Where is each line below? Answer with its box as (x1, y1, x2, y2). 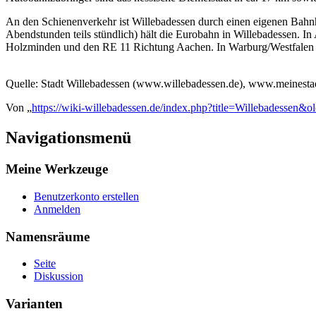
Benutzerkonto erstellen (34, 190, 139, 202)
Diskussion (34, 270, 83, 283)
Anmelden (34, 202, 80, 215)
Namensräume (6, 229, 90, 244)
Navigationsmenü (6, 128, 131, 147)
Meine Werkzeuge (6, 162, 108, 177)
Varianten (6, 296, 63, 311)
